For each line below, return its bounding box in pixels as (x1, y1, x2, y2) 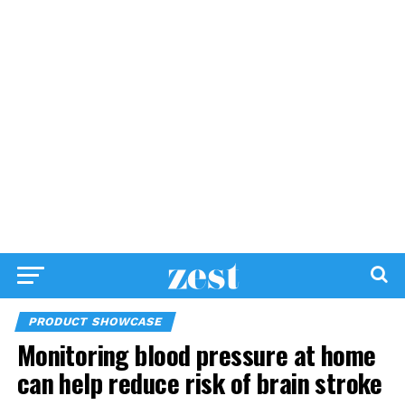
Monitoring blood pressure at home (16, 335, 376, 373)
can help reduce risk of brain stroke (16, 363, 382, 401)
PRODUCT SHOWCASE (26, 315, 164, 328)
